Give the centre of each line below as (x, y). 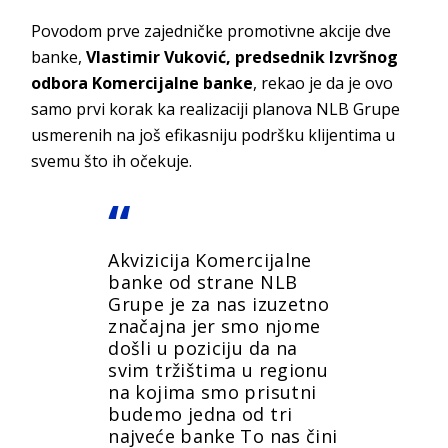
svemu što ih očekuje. (112, 161)
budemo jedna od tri (200, 414)
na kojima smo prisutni (212, 392)
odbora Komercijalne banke (142, 83)
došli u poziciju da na (203, 348)
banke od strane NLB (203, 282)
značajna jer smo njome (214, 326)
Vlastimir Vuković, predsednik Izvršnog (242, 57)
